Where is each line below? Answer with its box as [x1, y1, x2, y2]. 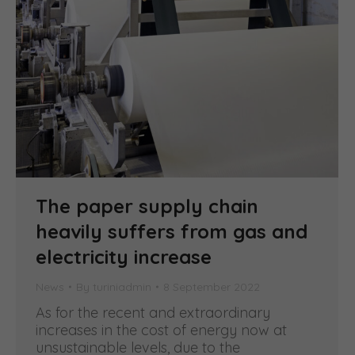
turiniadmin [93, 279, 151, 294]
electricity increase [36, 244, 212, 269]
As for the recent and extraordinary [36, 303, 270, 322]
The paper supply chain [36, 193, 258, 218]
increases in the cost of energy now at [36, 320, 287, 339]
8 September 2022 [163, 279, 260, 294]
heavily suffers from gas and [36, 219, 307, 243]
